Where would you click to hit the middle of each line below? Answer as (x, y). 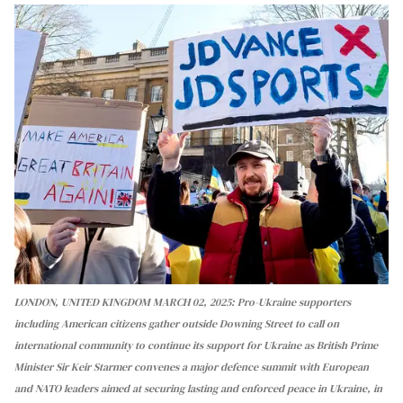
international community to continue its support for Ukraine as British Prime (196, 345)
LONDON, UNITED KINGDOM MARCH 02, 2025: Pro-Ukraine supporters (183, 302)
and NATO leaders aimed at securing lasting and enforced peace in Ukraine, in (198, 388)
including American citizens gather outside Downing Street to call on (177, 323)
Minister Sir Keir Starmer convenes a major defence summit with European (192, 367)
